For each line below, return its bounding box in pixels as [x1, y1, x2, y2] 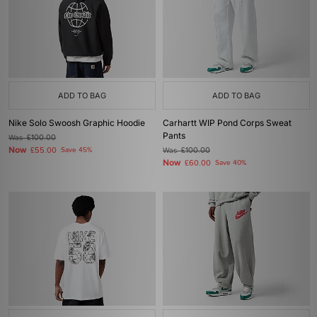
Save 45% [61, 146, 92, 154]
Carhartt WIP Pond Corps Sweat [163, 117, 292, 128]
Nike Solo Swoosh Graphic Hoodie [8, 117, 145, 128]
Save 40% [215, 158, 246, 167]
